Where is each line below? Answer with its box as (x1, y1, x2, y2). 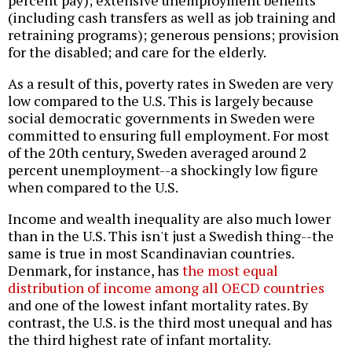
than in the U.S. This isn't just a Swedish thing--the (8, 225, 334, 245)
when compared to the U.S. (8, 177, 178, 196)
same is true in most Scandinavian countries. (8, 243, 294, 262)
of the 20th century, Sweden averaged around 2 (8, 142, 307, 162)
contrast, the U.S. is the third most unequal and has (8, 312, 332, 332)
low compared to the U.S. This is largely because (8, 90, 313, 110)
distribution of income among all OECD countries (8, 277, 324, 297)
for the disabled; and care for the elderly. (8, 42, 266, 61)
